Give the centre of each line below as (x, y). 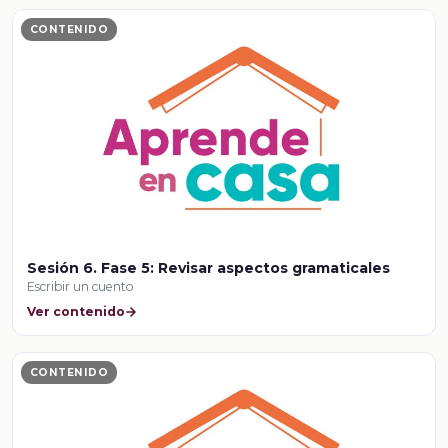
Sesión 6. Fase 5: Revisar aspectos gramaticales (209, 268)
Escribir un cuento (81, 287)
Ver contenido (76, 311)
